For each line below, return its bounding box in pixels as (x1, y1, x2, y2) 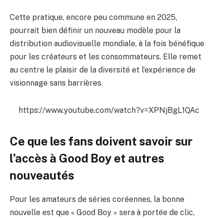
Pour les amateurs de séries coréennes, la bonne (10, 194, 184, 204)
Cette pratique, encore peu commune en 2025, (10, 12, 177, 22)
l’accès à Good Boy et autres (10, 151, 164, 165)
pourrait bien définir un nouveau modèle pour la (10, 25, 181, 35)
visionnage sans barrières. (10, 78, 103, 88)
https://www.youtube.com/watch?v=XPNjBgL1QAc (18, 106, 200, 115)
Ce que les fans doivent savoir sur (10, 134, 193, 148)
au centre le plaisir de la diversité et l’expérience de (10, 65, 196, 74)
